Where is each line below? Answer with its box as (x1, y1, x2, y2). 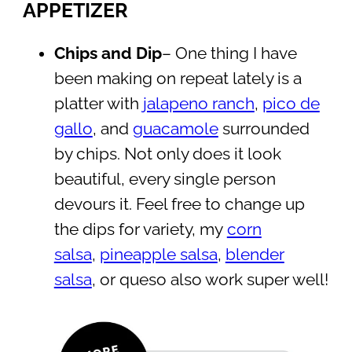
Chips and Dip (53, 44, 162, 64)
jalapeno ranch (142, 94, 255, 114)
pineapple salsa (99, 245, 218, 265)
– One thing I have (161, 44, 297, 64)
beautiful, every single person (53, 170, 276, 189)
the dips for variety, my (53, 220, 227, 240)
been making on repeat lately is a (53, 69, 302, 89)
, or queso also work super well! (91, 270, 328, 290)
